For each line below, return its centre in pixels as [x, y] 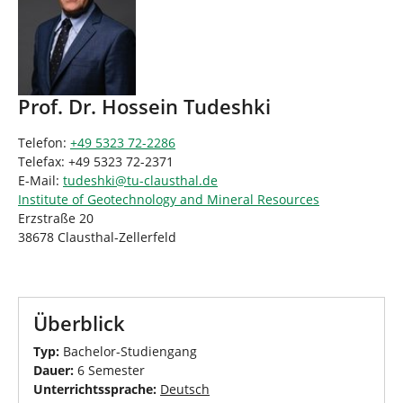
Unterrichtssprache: [97, 389]
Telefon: [44, 142]
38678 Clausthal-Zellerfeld [97, 237]
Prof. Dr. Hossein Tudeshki [144, 106]
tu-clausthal [163, 180]
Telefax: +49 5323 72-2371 [96, 161]
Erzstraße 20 [56, 218]
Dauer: [54, 370]
